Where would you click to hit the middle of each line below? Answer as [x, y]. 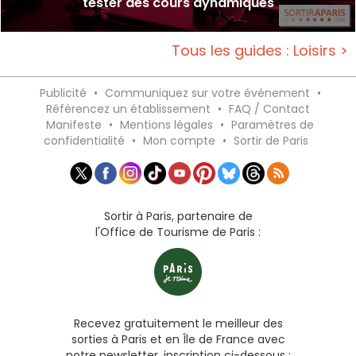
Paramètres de [273, 124]
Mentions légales [166, 124]
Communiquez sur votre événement [207, 93]
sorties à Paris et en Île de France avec [178, 340]
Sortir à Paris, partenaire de [178, 217]
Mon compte [179, 140]
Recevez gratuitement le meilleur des [178, 324]
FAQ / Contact [269, 108]
